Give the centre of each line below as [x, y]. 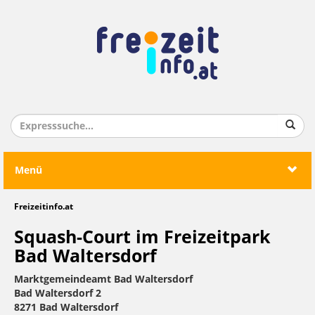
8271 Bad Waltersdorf [66, 308]
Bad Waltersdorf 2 [58, 294]
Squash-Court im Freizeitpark [142, 237]
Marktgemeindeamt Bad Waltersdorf [103, 279]
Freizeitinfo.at [44, 207]
